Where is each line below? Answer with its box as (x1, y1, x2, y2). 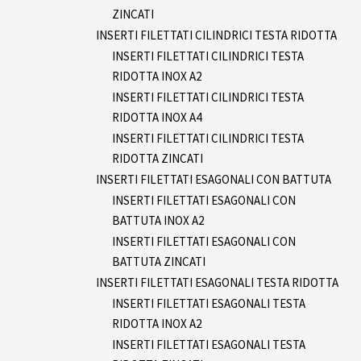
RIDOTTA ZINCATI (112, 150, 203, 166)
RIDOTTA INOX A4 (112, 109, 201, 125)
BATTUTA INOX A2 (112, 212, 204, 228)
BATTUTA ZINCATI (112, 253, 205, 269)
